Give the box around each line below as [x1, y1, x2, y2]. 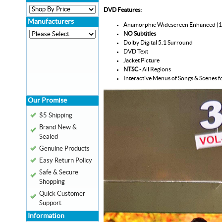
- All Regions [138, 66, 171, 72]
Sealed [39, 133, 58, 140]
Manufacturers [28, 18, 74, 25]
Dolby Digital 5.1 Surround [123, 39, 193, 46]
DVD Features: [104, 6, 142, 13]
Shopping [39, 178, 65, 185]
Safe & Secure [39, 169, 78, 176]
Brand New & [39, 124, 77, 131]
